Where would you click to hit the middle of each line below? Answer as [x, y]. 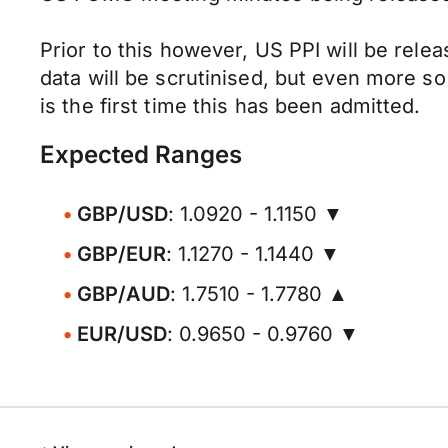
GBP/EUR [121, 254]
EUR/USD [122, 334]
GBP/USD [122, 214]
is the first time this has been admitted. [230, 106]
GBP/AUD [123, 294]
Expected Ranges [141, 154]
